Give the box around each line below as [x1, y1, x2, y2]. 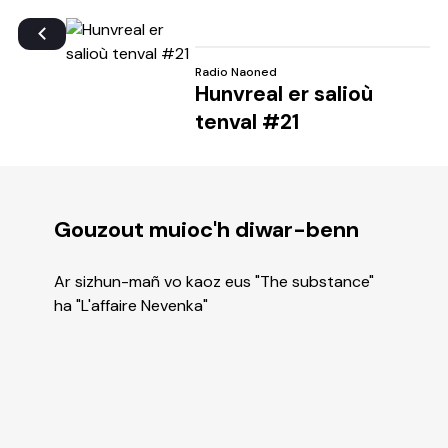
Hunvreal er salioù [194, 80, 373, 108]
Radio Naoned [194, 64, 277, 80]
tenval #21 [194, 108, 299, 136]
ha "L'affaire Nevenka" [54, 295, 208, 316]
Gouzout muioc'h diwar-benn [54, 215, 359, 244]
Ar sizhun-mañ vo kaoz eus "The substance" [54, 271, 378, 292]
